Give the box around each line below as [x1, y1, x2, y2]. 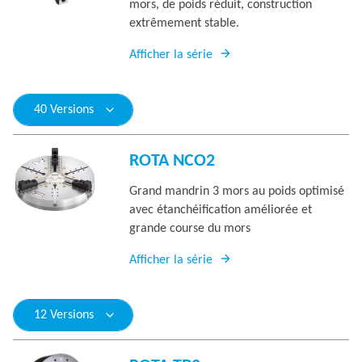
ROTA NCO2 [129, 152, 215, 170]
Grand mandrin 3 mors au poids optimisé [129, 185, 344, 198]
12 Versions [34, 309, 94, 322]
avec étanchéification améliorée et [129, 204, 312, 217]
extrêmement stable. [129, 17, 239, 30]
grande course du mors [129, 222, 250, 235]
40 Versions [34, 103, 94, 116]
